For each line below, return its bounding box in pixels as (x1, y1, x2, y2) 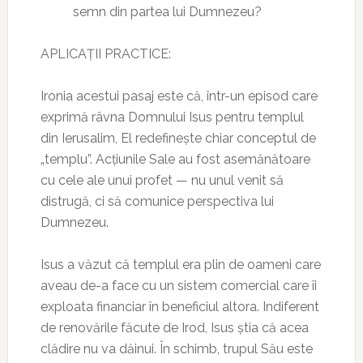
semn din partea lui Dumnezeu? (72, 4, 262, 19)
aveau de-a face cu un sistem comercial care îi (40, 278, 317, 293)
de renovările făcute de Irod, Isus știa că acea (40, 320, 309, 335)
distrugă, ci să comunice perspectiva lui (40, 194, 274, 209)
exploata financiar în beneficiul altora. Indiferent (40, 299, 319, 314)
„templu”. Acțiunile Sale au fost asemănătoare (40, 152, 310, 167)
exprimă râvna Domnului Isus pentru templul (40, 109, 304, 125)
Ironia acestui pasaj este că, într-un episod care (40, 88, 318, 104)
